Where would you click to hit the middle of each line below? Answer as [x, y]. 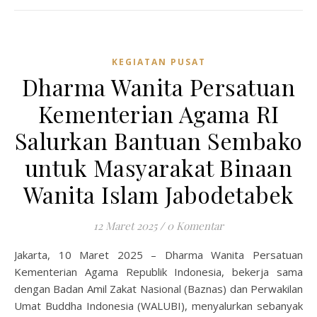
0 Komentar [195, 226]
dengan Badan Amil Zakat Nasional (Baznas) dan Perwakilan [158, 289]
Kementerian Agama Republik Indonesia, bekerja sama [158, 272]
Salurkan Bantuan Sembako [158, 140]
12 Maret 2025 [125, 226]
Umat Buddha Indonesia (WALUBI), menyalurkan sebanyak [158, 306]
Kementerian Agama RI [158, 114]
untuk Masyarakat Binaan [158, 167]
